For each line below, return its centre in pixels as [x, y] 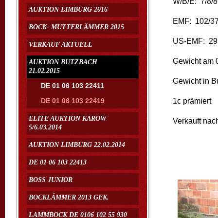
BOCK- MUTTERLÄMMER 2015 [76, 27]
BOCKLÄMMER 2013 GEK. [69, 197]
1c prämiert [192, 101]
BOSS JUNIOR [51, 180]
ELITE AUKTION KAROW [67, 118]
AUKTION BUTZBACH [63, 62]
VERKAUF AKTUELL [61, 45]
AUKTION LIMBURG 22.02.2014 [77, 145]
